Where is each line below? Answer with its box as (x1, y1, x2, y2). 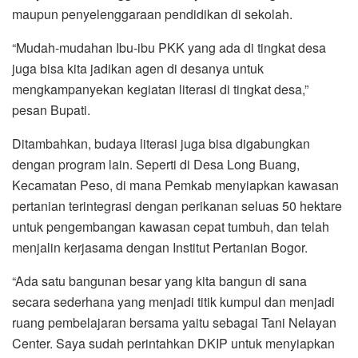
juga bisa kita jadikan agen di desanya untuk (12, 58, 264, 78)
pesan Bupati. (12, 100, 90, 119)
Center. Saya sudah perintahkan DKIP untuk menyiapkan (12, 333, 335, 352)
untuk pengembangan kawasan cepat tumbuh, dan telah (12, 217, 329, 236)
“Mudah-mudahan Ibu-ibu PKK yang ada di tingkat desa (12, 38, 326, 57)
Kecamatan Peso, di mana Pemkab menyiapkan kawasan (12, 175, 339, 194)
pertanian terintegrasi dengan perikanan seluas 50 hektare (12, 196, 342, 215)
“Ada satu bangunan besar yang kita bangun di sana (12, 271, 307, 290)
